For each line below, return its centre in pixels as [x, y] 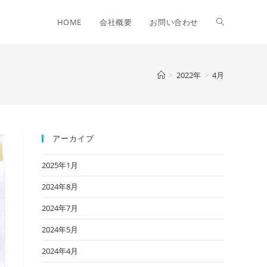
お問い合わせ [174, 22]
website [232, 66]
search [230, 110]
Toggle [229, 22]
